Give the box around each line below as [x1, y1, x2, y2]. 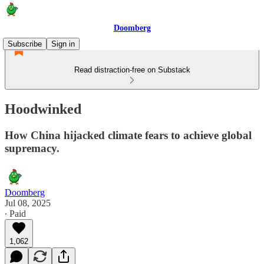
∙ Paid [5, 208, 26, 219]
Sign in [51, 39, 75, 48]
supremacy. [5, 141, 60, 154]
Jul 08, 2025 [5, 197, 51, 208]
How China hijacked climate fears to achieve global [5, 128, 252, 141]
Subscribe [8, 39, 42, 48]
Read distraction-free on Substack [74, 65, 190, 74]
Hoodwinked [5, 101, 81, 117]
